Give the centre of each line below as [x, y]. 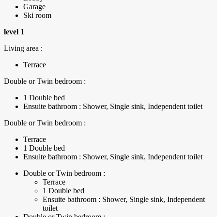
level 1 [14, 32]
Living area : [23, 48]
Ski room [37, 15]
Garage [34, 7]
